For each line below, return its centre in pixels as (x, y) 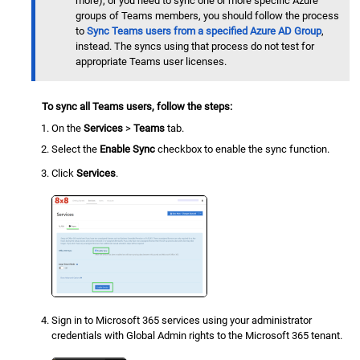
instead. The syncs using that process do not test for (195, 46)
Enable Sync (128, 149)
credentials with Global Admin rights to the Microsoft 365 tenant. (197, 335)
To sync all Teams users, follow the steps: (137, 106)
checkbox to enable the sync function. (243, 149)
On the (68, 128)
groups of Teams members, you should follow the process (207, 15)
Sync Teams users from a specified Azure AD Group (204, 31)
